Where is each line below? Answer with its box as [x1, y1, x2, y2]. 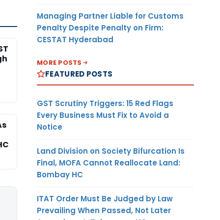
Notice [37, 121, 62, 132]
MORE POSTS [37, 57, 82, 67]
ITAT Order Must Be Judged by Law [37, 193, 173, 204]
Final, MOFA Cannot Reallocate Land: [37, 157, 180, 168]
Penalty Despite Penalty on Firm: [37, 22, 164, 33]
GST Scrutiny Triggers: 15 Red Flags [37, 98, 173, 109]
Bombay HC [37, 169, 83, 180]
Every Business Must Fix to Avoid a [37, 110, 169, 120]
